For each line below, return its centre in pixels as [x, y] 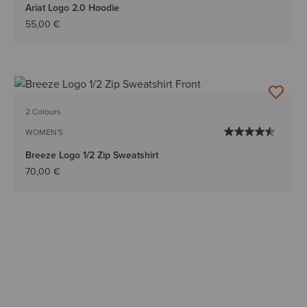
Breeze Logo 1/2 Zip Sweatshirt [92, 156]
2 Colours [44, 112]
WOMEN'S [45, 133]
